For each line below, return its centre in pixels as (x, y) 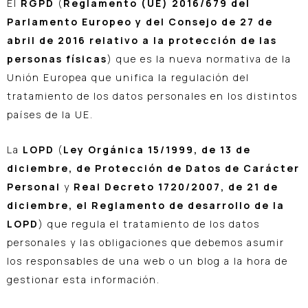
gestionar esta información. (84, 280)
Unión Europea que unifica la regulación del (128, 77)
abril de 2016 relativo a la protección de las (142, 40)
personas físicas (57, 58)
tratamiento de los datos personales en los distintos (152, 96)
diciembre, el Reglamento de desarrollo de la (146, 206)
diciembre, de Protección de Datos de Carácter (153, 168)
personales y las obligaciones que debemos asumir (146, 243)
